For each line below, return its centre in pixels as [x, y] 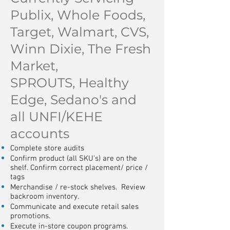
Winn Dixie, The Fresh [81, 49]
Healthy [104, 83]
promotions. [30, 216]
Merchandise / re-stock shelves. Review [78, 187]
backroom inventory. [45, 197]
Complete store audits [47, 148]
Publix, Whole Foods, [78, 15]
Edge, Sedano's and [73, 100]
